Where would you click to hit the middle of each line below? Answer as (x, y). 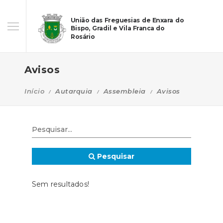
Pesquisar (115, 156)
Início (34, 91)
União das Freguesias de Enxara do (127, 20)
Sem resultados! (60, 184)
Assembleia (124, 91)
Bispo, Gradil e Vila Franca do (118, 28)
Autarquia (74, 91)
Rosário (83, 37)
